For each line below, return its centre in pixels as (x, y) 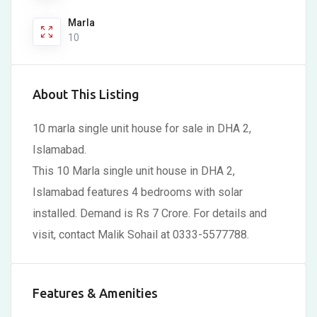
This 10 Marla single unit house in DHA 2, (134, 171)
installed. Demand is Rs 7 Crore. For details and (150, 213)
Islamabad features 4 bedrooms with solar (138, 192)
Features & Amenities (95, 293)
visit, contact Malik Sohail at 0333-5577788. (141, 235)
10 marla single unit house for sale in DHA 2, (142, 128)
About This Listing (86, 94)
